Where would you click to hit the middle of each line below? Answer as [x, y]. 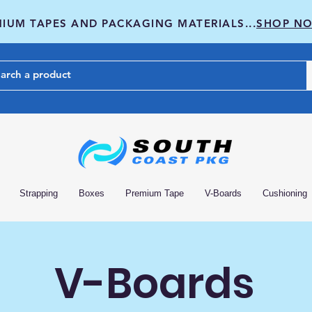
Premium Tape [155, 193]
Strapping [39, 193]
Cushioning [285, 193]
